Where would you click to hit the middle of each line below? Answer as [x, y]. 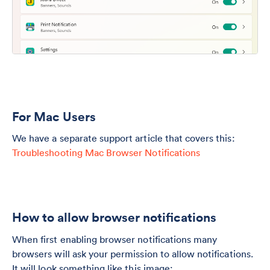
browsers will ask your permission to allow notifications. [133, 254]
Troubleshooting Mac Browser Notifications [106, 153]
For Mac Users [54, 116]
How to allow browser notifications [114, 218]
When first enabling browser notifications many [115, 240]
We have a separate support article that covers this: [124, 138]
